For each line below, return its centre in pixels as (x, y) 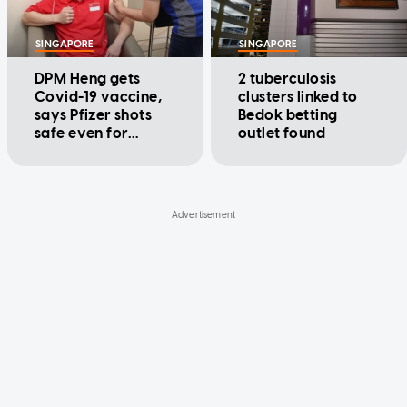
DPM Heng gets (88, 79)
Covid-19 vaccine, (99, 97)
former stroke (84, 152)
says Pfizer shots (94, 115)
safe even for (82, 134)
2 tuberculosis (288, 79)
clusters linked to (298, 97)
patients (64, 170)
